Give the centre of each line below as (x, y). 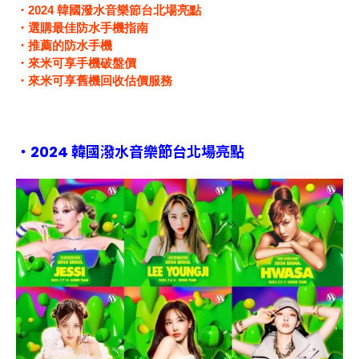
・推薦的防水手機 (64, 45)
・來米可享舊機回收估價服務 (94, 81)
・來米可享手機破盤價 (76, 63)
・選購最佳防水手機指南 (82, 28)
